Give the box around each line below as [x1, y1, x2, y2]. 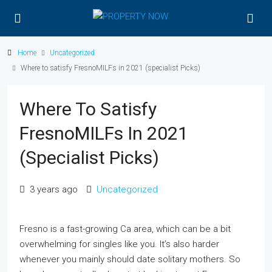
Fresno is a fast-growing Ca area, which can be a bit [19, 223, 231, 234]
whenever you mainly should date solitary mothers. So [19, 254, 240, 265]
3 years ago [27, 184, 78, 195]
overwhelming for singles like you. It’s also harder [19, 239, 219, 250]
